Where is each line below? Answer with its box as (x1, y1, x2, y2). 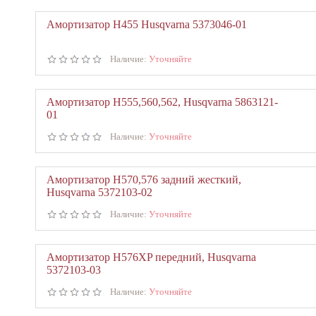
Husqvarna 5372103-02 (47, 186, 152, 198)
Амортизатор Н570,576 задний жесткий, (47, 174, 241, 186)
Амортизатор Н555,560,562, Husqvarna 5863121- (47, 96, 278, 108)
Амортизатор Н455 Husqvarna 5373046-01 (47, 18, 247, 30)
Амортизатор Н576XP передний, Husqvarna (47, 251, 256, 263)
